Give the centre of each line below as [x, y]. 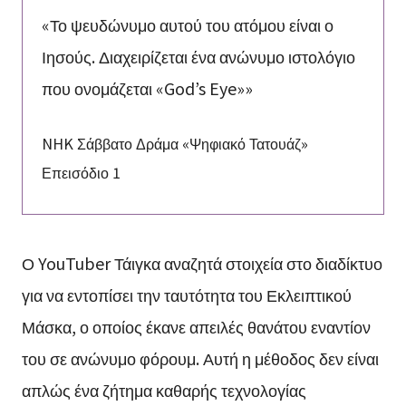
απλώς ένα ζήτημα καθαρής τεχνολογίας [164, 389]
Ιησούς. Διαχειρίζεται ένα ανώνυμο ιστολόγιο [198, 56]
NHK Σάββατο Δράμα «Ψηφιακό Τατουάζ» [174, 143]
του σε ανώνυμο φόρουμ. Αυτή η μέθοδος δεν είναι [200, 358]
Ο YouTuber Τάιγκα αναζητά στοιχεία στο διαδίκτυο [202, 262]
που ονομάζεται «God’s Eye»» [147, 87]
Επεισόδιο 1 [81, 172]
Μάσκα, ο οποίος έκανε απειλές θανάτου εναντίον [196, 326]
